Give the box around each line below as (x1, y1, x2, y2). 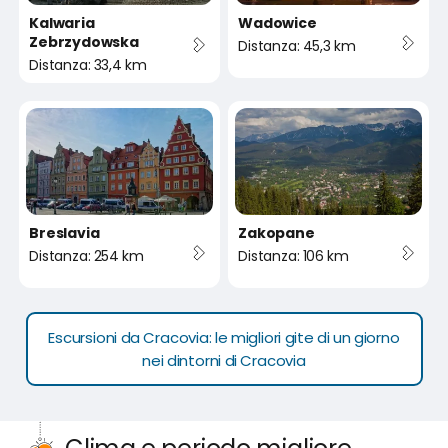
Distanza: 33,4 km (29, 54, 147, 75)
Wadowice (238, 12, 317, 33)
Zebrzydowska (29, 31, 139, 52)
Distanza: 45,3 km (238, 35, 356, 56)
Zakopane (238, 222, 315, 243)
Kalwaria (29, 12, 95, 33)
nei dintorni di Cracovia (142, 349, 306, 371)
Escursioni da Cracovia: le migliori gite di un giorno (48, 326, 400, 348)
